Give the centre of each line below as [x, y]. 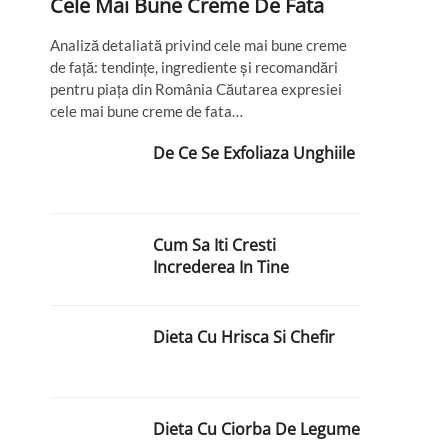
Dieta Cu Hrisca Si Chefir [244, 337]
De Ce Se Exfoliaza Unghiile [254, 153]
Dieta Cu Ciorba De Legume [257, 429]
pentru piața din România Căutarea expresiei [196, 89]
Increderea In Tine [221, 267]
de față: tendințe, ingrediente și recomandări [194, 67]
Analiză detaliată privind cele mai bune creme [198, 45]
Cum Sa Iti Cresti [215, 245]
